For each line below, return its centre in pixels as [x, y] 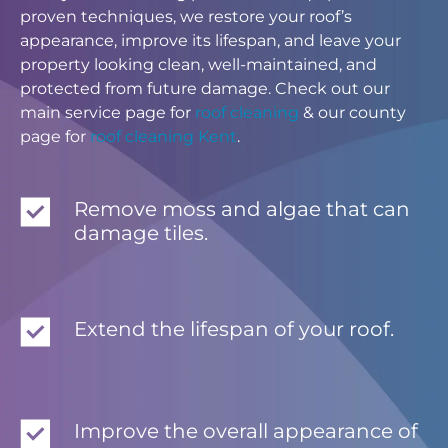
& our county [352, 113]
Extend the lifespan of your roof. [234, 329]
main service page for [107, 113]
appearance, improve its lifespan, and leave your [210, 41]
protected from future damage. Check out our [205, 89]
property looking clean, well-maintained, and [198, 65]
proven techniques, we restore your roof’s [186, 17]
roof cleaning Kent [163, 137]
